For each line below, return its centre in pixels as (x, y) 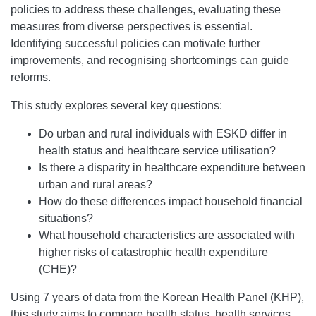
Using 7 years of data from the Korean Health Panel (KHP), (157, 298)
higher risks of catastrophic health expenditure (153, 253)
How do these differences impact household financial (171, 202)
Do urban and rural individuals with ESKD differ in (163, 134)
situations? (66, 219)
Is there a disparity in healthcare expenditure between (172, 168)
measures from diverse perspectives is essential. (132, 27)
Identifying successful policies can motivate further (135, 44)
